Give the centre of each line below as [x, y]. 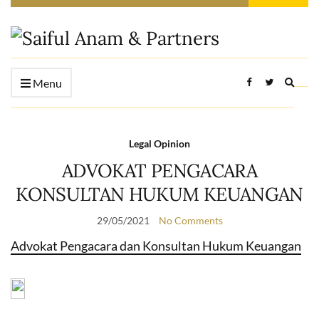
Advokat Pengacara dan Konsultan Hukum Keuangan [156, 246]
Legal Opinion [159, 143]
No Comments [190, 220]
